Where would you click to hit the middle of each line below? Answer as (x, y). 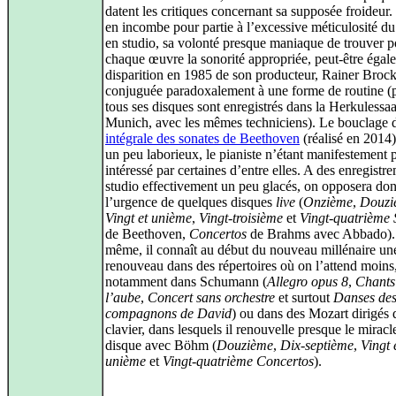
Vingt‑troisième (241, 218)
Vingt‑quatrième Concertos (238, 361)
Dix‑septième (317, 345)
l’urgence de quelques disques (190, 202)
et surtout (304, 297)
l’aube (123, 297)
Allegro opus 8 (308, 282)
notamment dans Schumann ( (186, 282)
